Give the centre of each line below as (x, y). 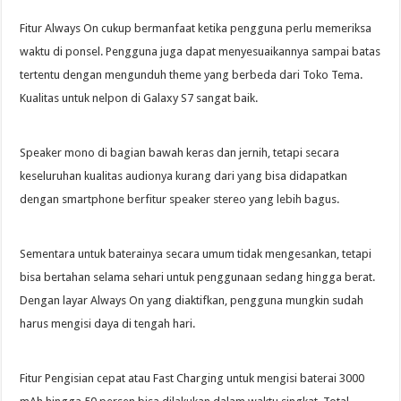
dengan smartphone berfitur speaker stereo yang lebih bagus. (180, 199)
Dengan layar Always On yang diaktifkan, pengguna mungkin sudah (192, 300)
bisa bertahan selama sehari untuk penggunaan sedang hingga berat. (198, 277)
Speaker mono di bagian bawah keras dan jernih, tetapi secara (180, 152)
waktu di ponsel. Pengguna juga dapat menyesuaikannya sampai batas (200, 51)
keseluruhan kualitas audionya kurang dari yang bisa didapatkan (184, 175)
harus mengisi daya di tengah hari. (108, 323)
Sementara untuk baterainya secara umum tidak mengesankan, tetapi (196, 253)
